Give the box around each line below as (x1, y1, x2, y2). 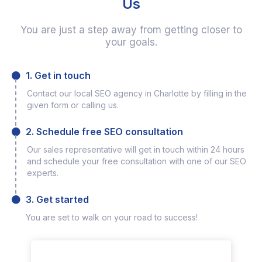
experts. (27, 168, 58, 178)
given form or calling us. (27, 100, 119, 111)
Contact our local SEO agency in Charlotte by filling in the (27, 88, 247, 99)
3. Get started (25, 194, 89, 206)
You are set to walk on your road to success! (26, 212, 198, 223)
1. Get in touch (25, 70, 91, 82)
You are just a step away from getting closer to (20, 24, 242, 36)
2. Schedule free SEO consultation (25, 126, 183, 138)
